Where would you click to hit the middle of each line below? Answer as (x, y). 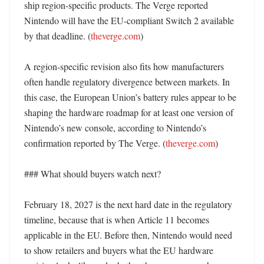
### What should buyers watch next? (93, 174)
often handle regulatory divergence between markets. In (127, 82)
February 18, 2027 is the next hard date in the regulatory (128, 204)
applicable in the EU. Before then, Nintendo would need (128, 235)
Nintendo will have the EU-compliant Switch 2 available (129, 20)
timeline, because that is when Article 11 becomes (117, 220)
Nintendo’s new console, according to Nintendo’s (115, 128)
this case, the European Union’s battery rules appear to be (130, 97)
